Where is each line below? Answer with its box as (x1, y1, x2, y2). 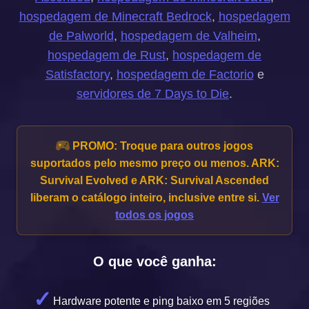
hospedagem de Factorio (116, 68, 254, 81)
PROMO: (72, 140, 117, 152)
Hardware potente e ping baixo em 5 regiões (52, 295, 270, 307)
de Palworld (48, 29, 114, 43)
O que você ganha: (92, 254, 217, 269)
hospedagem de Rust (48, 48, 166, 62)
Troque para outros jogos (117, 140, 253, 152)
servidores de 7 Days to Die (77, 87, 229, 101)
